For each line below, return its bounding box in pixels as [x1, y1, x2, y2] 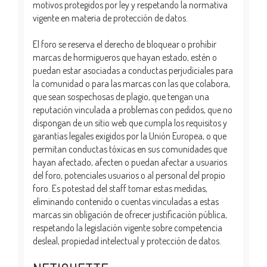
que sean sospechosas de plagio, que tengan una [33, 90, 209, 103]
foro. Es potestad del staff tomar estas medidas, [33, 182, 207, 194]
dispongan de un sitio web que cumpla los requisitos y [33, 116, 227, 129]
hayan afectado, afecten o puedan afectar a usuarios [33, 156, 227, 168]
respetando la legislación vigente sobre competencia [33, 221, 222, 234]
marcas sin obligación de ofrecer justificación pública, [33, 208, 227, 221]
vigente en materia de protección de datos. [33, 11, 188, 24]
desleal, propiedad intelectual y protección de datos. [33, 234, 221, 247]
